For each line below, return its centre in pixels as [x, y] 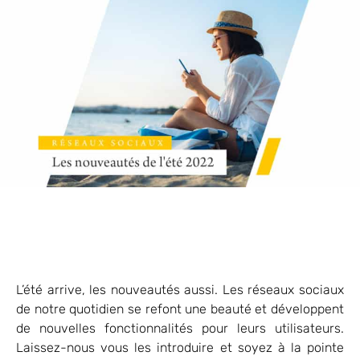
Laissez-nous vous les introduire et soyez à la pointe [180, 347]
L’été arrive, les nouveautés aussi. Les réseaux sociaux [180, 289]
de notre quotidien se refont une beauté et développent [180, 309]
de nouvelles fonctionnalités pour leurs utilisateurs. [180, 328]
